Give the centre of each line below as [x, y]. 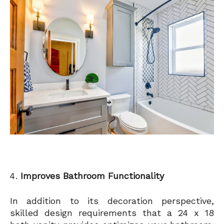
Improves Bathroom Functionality [92, 176]
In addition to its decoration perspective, [112, 201]
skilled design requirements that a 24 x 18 [112, 213]
